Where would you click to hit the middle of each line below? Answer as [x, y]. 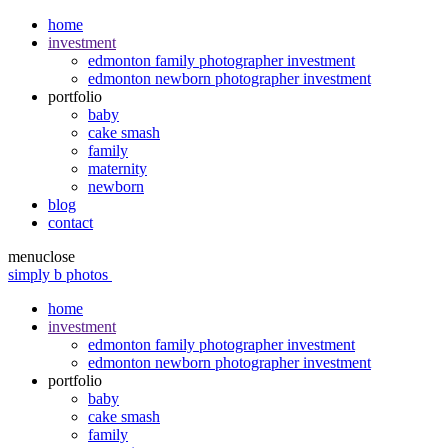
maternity [117, 168]
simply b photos [60, 274]
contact [70, 222]
